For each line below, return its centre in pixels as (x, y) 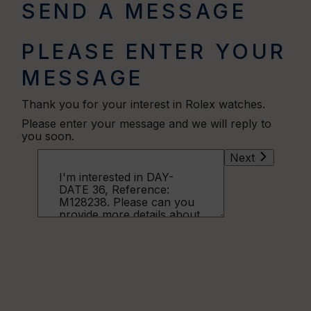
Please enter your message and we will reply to (147, 123)
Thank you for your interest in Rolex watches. (144, 104)
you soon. (48, 136)
